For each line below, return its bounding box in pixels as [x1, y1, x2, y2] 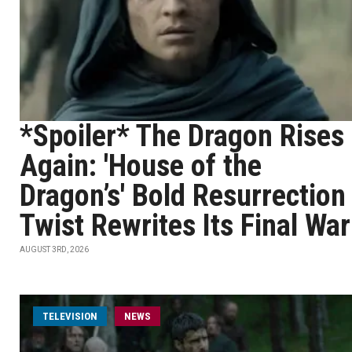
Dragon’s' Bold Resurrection [20, 178, 346, 213]
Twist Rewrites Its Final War [20, 208, 350, 243]
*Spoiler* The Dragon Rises [20, 119, 344, 153]
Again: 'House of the [20, 148, 262, 183]
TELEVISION [42, 310, 97, 322]
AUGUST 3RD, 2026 [20, 245, 89, 254]
